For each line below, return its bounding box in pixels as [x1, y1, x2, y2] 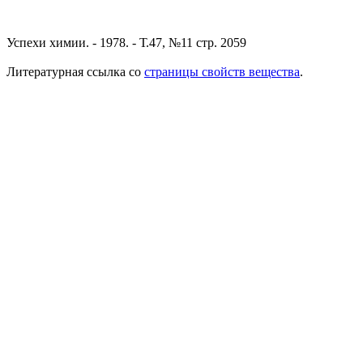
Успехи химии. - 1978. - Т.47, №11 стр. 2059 [6, 36, 246, 49]
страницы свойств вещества [144, 65, 300, 79]
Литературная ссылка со [6, 65, 144, 79]
